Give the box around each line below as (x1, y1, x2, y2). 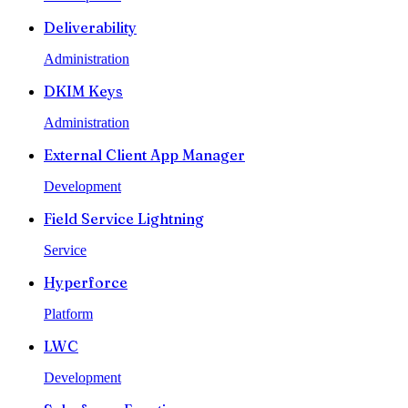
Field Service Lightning (44, 209, 204, 229)
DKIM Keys (44, 82, 123, 101)
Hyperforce (44, 273, 127, 292)
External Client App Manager (44, 146, 245, 165)
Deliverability (44, 18, 137, 37)
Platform (44, 306, 93, 322)
